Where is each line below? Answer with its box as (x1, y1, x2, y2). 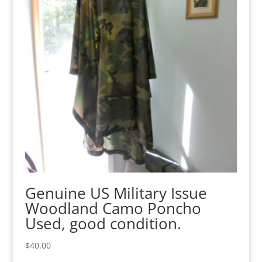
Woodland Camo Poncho (25, 197, 201, 219)
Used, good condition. (25, 212, 181, 234)
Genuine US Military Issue (25, 182, 207, 204)
